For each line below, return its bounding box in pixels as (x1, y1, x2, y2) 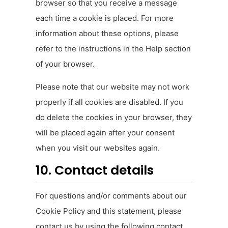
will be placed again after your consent (36, 127, 175, 137)
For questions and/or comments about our (36, 190, 187, 201)
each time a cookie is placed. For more (36, 13, 174, 23)
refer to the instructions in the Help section (36, 44, 191, 54)
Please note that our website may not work (36, 81, 189, 92)
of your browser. (36, 59, 95, 69)
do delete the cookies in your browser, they (36, 112, 192, 122)
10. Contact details (36, 161, 154, 179)
